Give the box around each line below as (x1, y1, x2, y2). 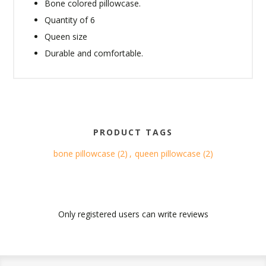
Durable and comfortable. (45, 47, 144, 59)
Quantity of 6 (45, 14, 96, 26)
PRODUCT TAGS (93, 126, 173, 138)
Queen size (45, 31, 88, 42)
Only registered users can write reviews (58, 208, 208, 220)
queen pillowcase (134, 148, 201, 159)
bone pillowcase (53, 148, 115, 159)
